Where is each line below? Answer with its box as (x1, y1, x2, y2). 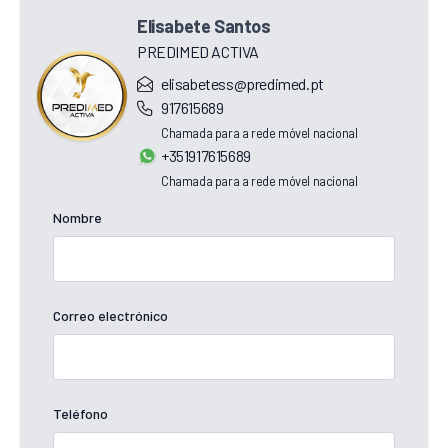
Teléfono (53, 405, 108, 423)
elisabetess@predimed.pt (161, 74, 324, 94)
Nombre (53, 209, 102, 227)
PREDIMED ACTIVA (137, 42, 259, 62)
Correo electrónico (53, 307, 168, 325)
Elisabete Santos (137, 15, 271, 38)
